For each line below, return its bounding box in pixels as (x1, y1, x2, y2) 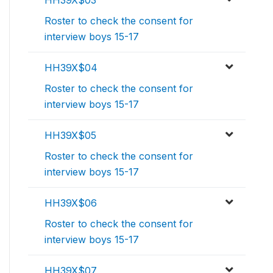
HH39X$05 (44, 129, 96, 142)
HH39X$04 (44, 62, 97, 74)
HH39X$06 (44, 197, 97, 210)
